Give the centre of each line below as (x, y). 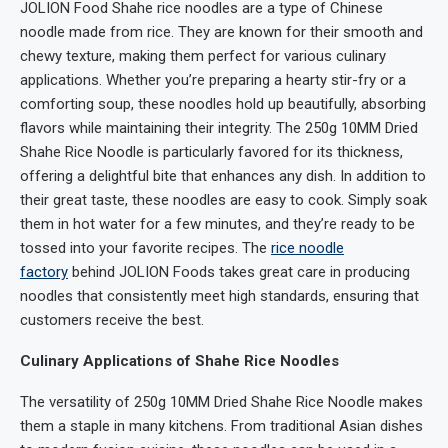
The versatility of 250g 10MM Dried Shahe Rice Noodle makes (221, 401)
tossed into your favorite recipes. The (145, 247)
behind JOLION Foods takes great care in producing (239, 271)
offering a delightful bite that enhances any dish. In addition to (223, 175)
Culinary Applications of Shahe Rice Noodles (179, 360)
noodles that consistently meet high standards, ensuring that (219, 295)
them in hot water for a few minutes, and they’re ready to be (217, 223)
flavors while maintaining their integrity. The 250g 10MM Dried (219, 127)
